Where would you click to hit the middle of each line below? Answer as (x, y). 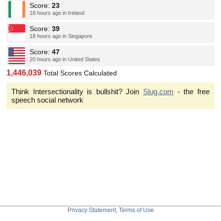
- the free (192, 92)
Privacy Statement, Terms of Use (110, 210)
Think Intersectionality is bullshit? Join (77, 92)
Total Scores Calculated (79, 73)
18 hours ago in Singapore (61, 36)
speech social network (48, 100)
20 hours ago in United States (65, 59)
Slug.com (159, 92)
